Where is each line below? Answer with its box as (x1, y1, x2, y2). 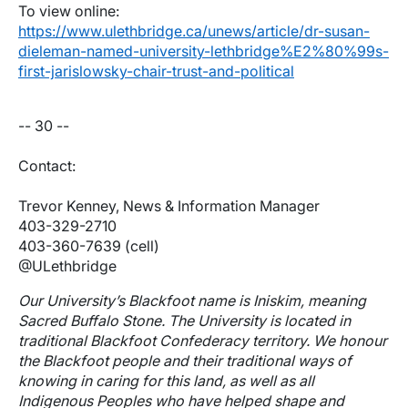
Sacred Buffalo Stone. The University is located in (18, 311, 351, 331)
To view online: (18, 2, 119, 21)
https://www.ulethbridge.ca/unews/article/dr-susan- (18, 22, 370, 41)
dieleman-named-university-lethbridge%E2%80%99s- (18, 42, 389, 61)
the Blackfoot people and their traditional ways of (18, 352, 352, 371)
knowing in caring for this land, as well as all (18, 372, 314, 391)
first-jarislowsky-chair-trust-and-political (18, 62, 294, 81)
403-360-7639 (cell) (18, 237, 159, 256)
